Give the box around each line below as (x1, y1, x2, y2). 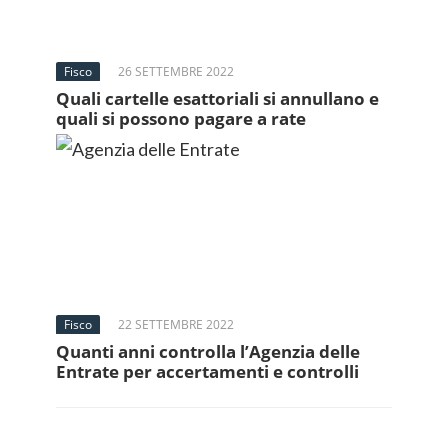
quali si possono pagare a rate (56, 107, 306, 130)
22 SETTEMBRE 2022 (118, 316, 234, 333)
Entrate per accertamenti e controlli (56, 360, 359, 383)
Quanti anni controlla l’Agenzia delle (56, 340, 360, 363)
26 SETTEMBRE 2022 (118, 63, 234, 80)
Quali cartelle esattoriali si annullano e (56, 87, 379, 110)
